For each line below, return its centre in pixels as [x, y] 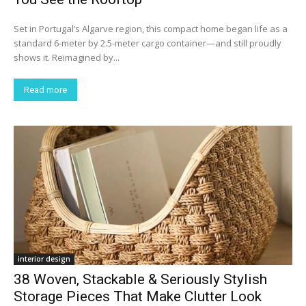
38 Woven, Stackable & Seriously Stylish [140, 280]
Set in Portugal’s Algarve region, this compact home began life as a [151, 29]
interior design [44, 259]
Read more [45, 90]
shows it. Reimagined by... [67, 58]
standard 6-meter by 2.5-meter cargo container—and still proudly [148, 43]
